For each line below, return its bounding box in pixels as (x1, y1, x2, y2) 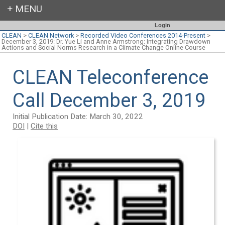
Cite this (31, 121, 58, 131)
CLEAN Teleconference (13, 65, 208, 88)
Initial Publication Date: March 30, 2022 (13, 111, 143, 121)
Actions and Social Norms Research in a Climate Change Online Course (2, 44, 205, 51)
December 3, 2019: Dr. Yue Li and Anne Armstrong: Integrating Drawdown (2, 38, 210, 45)
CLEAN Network (28, 32, 74, 39)
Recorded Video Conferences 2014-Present (80, 32, 205, 39)
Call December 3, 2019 (13, 88, 206, 111)
